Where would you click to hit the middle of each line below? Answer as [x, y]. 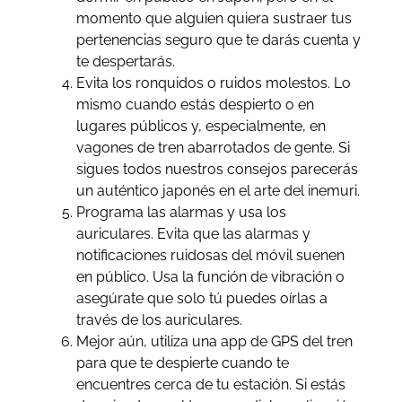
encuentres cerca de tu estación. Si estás [210, 384]
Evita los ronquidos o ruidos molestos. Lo [213, 83]
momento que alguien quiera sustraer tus [214, 18]
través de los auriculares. [159, 319]
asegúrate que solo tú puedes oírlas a [201, 298]
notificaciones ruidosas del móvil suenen [210, 255]
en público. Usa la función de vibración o [210, 276]
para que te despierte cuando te [182, 363]
